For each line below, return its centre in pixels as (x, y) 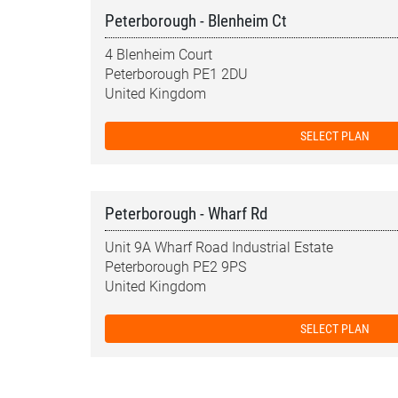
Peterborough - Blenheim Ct (196, 21)
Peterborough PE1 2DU (176, 74)
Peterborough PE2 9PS (175, 267)
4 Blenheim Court (159, 55)
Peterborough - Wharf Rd (186, 214)
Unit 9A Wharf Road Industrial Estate (219, 247)
